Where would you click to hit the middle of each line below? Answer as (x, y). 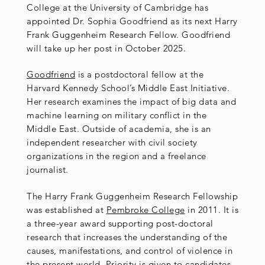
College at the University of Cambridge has (117, 7)
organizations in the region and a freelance (117, 156)
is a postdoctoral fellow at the (139, 75)
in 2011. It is (211, 210)
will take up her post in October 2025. (106, 48)
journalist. (48, 170)
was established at (67, 210)
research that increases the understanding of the (127, 237)
